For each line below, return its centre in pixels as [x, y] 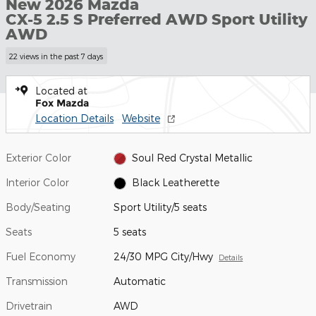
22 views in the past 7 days [56, 56]
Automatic [140, 281]
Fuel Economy [41, 256]
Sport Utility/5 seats [160, 207]
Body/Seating [38, 207]
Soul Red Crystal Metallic [192, 157]
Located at [61, 90]
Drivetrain [29, 305]
